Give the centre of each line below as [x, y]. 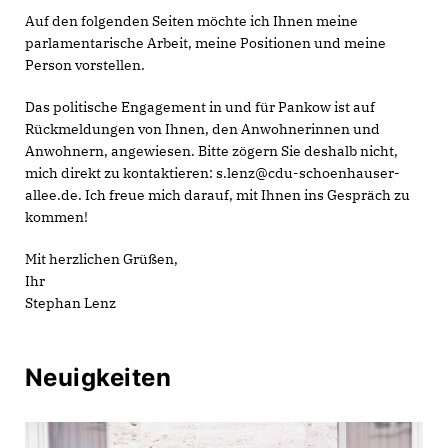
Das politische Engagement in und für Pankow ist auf [200, 106]
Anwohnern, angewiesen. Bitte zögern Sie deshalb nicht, [211, 150]
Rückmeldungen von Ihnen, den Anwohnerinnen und [202, 128]
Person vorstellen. [85, 64]
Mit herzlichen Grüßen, [101, 258]
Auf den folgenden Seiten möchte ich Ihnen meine [191, 20]
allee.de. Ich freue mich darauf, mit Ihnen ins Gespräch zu [217, 194]
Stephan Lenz [70, 302]
